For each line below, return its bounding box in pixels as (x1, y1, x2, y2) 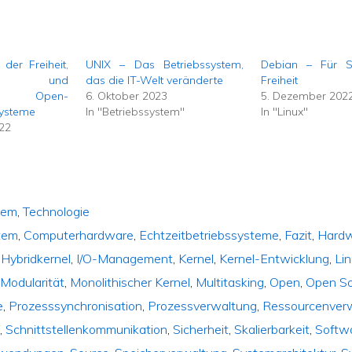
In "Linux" (261, 104, 309, 119)
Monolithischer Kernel (70, 273, 191, 290)
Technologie (23, 203, 90, 219)
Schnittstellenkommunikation (5, 321, 168, 337)
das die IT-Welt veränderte (86, 72, 224, 87)
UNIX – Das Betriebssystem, (86, 57, 244, 71)
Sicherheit (173, 321, 229, 337)
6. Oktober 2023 (86, 88, 168, 103)
